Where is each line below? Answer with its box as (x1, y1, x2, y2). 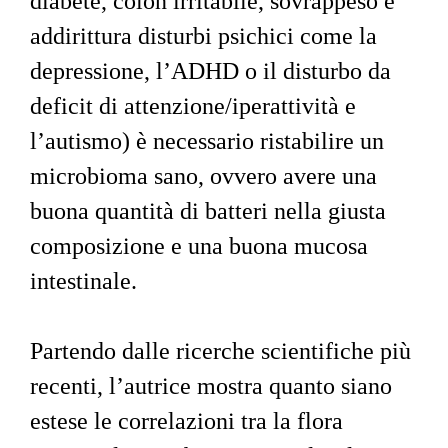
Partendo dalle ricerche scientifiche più (30, 337, 417, 364)
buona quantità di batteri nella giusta (30, 197, 392, 224)
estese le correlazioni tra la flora (30, 407, 349, 434)
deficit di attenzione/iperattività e (30, 92, 362, 119)
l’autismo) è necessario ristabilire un (30, 127, 390, 154)
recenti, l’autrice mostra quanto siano (30, 372, 398, 399)
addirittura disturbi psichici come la (30, 22, 383, 49)
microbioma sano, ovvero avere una (30, 162, 383, 189)
